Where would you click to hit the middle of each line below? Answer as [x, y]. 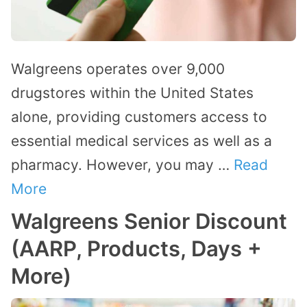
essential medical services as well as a [142, 140]
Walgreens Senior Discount [149, 221]
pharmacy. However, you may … [122, 164]
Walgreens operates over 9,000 [118, 69]
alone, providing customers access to [139, 116]
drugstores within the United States [132, 93]
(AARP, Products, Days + [136, 248]
